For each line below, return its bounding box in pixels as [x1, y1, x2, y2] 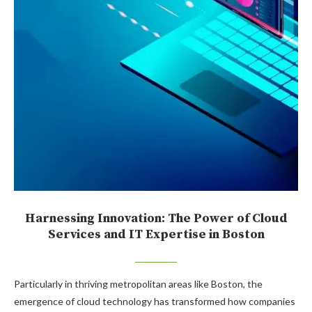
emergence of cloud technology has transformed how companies [14, 295, 295, 308]
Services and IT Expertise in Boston [47, 226, 265, 243]
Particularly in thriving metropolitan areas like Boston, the [14, 278, 263, 290]
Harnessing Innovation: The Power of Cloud [24, 210, 288, 227]
